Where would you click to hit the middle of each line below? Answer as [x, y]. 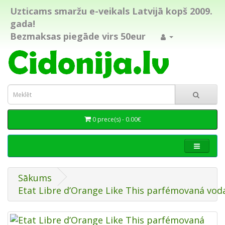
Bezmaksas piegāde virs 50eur [78, 36]
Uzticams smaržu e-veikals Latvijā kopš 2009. [111, 11]
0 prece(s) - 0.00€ [117, 119]
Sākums [35, 178]
